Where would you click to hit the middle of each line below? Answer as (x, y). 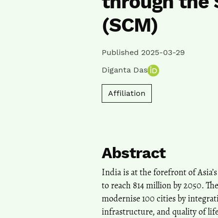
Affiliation (127, 93)
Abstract (134, 153)
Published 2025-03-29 (143, 52)
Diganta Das (125, 70)
